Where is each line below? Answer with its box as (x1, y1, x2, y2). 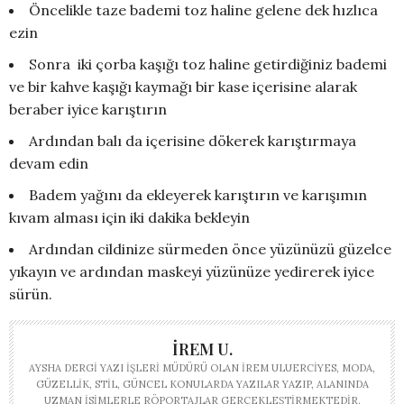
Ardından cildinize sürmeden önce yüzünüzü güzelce (29, 240, 391, 259)
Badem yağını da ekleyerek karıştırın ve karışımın (29, 186, 367, 205)
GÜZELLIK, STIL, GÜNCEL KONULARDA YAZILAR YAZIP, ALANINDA (35, 378, 369, 391)
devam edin (9, 154, 88, 173)
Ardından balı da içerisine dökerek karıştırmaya (29, 132, 356, 151)
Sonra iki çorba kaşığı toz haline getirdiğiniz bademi (29, 55, 387, 74)
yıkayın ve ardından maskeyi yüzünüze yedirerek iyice (9, 262, 374, 281)
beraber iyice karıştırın (9, 100, 167, 119)
